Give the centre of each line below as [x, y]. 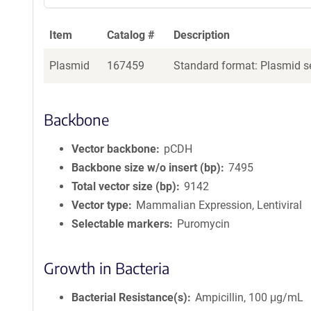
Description [202, 35]
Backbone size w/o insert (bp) [146, 168]
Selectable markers [120, 224]
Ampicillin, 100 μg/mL [250, 297]
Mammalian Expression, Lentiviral [219, 205]
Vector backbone [114, 149]
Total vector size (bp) [124, 186]
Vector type [100, 205]
